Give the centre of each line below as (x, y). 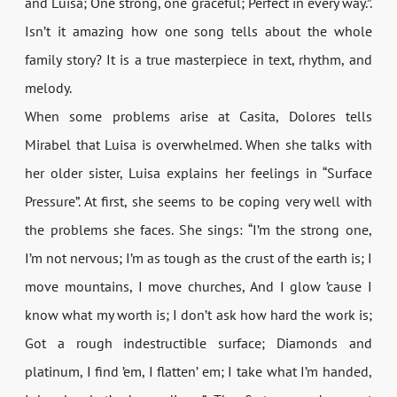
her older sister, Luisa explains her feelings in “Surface (198, 172)
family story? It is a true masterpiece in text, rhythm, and (198, 59)
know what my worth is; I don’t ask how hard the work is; (198, 314)
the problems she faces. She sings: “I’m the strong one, (198, 229)
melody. (49, 87)
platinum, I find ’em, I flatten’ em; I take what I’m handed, (198, 371)
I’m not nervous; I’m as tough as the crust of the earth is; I (198, 257)
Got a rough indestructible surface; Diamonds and (198, 343)
